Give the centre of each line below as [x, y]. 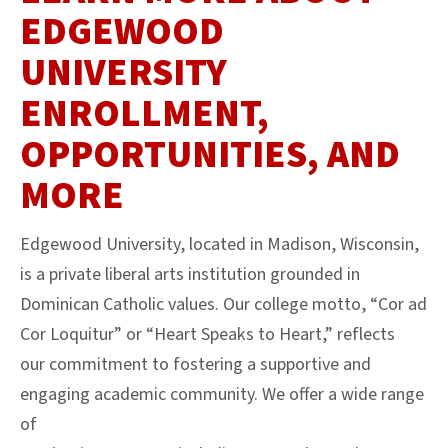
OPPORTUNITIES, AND [210, 154]
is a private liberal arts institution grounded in [190, 274]
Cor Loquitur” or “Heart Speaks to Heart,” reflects [207, 334]
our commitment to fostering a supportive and [195, 364]
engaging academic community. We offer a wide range [222, 394]
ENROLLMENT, [144, 113]
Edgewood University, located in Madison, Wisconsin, [219, 244]
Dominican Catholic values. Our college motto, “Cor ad [223, 304]
